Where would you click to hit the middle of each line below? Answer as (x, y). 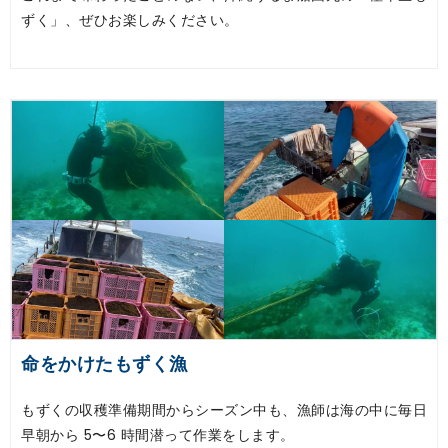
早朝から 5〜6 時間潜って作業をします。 (160, 435)
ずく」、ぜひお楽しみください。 (130, 19)
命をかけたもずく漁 (104, 364)
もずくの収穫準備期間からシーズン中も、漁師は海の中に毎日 (224, 410)
